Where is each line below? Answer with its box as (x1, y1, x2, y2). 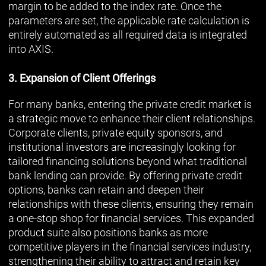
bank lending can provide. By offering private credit (8, 169, 242, 182)
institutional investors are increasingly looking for (8, 140, 236, 153)
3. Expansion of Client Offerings (8, 71, 156, 84)
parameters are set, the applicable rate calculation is (8, 14, 249, 27)
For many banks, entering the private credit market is (8, 97, 252, 110)
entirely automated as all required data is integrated (8, 28, 247, 41)
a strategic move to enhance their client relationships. (8, 112, 255, 125)
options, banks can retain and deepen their (8, 183, 204, 196)
